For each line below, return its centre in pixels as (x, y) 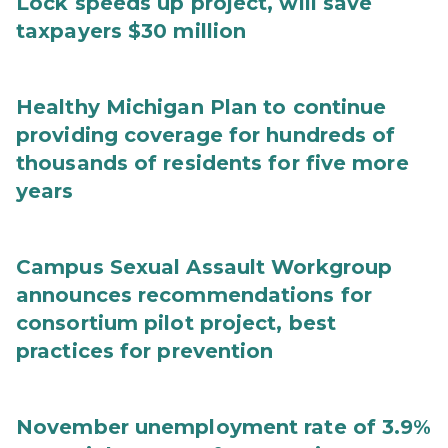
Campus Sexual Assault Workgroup (204, 267)
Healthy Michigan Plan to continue (201, 107)
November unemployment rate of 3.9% (224, 427)
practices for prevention (145, 351)
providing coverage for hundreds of (206, 135)
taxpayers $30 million (131, 31)
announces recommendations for (194, 295)
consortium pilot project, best (176, 323)
